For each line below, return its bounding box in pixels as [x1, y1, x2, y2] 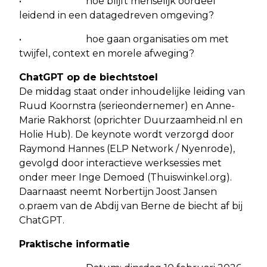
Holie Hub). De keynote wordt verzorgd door [19, 128, 234, 140]
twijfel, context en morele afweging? [19, 47, 194, 59]
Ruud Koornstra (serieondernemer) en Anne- [19, 100, 235, 111]
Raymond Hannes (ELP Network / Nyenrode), [19, 142, 235, 154]
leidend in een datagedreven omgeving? [19, 9, 214, 21]
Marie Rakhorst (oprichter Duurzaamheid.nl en [19, 114, 243, 126]
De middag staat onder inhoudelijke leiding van [19, 85, 245, 97]
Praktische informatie [19, 238, 130, 250]
